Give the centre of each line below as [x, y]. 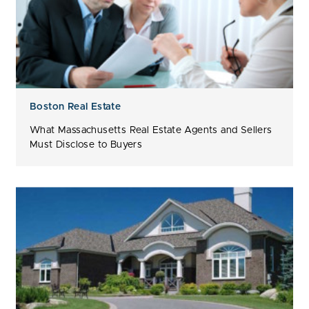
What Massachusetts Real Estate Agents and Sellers [151, 130]
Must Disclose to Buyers [86, 145]
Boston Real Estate [76, 107]
